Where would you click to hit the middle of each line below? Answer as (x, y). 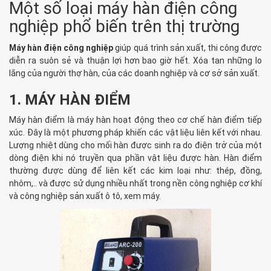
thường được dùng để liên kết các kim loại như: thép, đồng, (135, 171)
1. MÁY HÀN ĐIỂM (70, 100)
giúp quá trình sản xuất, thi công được (188, 48)
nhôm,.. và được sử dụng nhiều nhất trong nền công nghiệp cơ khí (135, 184)
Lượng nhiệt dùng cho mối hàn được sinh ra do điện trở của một (135, 145)
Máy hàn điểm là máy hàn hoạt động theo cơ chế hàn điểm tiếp (135, 120)
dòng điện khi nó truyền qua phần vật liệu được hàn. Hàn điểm (135, 158)
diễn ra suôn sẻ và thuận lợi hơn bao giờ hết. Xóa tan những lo (135, 61)
